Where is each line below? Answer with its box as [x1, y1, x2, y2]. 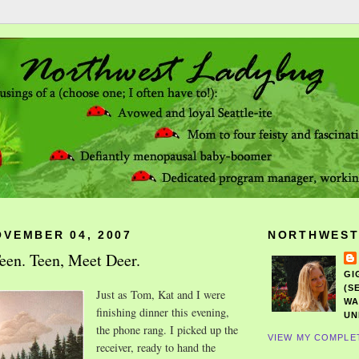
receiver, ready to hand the [96, 339, 216, 355]
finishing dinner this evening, [96, 304, 229, 320]
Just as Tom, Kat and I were [96, 286, 225, 302]
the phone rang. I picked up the [96, 321, 238, 337]
